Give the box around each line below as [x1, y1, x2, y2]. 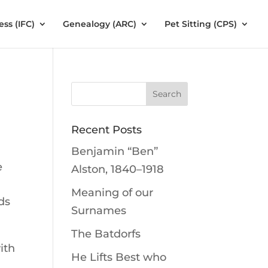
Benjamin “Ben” [71, 145, 159, 158]
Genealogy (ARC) [63, 19, 136, 29]
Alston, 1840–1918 [71, 163, 165, 176]
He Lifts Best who [71, 251, 167, 264]
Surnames [71, 204, 127, 217]
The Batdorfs [71, 227, 141, 240]
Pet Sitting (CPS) [165, 19, 237, 29]
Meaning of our [71, 186, 154, 199]
